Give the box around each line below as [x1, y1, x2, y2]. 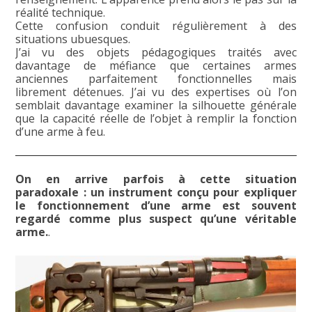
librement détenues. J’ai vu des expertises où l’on [15, 84, 297, 100]
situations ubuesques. [15, 31, 131, 47]
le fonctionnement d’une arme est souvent [15, 198, 297, 214]
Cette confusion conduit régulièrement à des [15, 18, 297, 34]
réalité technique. [15, 5, 106, 21]
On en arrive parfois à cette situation [15, 171, 297, 187]
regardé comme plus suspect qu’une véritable [15, 211, 297, 227]
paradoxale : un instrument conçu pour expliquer [15, 185, 297, 201]
